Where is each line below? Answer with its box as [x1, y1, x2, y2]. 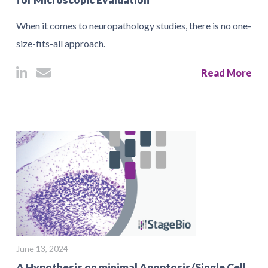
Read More [201, 67, 252, 78]
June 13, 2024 [16, 243, 68, 254]
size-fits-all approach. [16, 38, 105, 49]
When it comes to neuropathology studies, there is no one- [16, 20, 251, 31]
